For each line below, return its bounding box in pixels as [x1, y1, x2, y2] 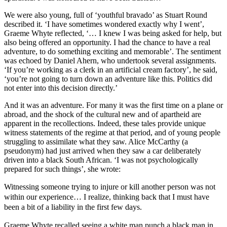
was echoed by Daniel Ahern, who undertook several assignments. [4, 56, 216, 65]
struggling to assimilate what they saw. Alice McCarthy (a [4, 137, 188, 146]
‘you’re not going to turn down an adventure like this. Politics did [4, 74, 212, 83]
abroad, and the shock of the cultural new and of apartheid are [4, 109, 201, 119]
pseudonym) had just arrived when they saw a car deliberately [4, 146, 201, 155]
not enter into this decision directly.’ [4, 83, 118, 92]
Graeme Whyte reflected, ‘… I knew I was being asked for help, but [4, 28, 221, 37]
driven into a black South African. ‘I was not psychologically [4, 155, 198, 164]
